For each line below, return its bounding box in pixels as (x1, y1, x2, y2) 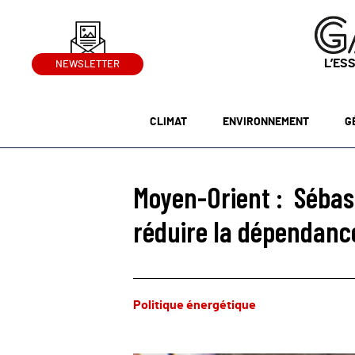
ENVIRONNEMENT (222, 116, 309, 128)
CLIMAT (150, 116, 188, 128)
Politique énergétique (133, 299, 256, 311)
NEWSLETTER (55, 59, 120, 71)
